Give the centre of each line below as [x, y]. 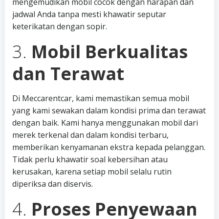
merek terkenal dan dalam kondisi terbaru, [90, 135]
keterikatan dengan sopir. [60, 26]
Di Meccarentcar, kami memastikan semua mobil [101, 98]
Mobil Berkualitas [109, 52]
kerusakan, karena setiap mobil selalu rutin [92, 172]
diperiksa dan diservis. [53, 184]
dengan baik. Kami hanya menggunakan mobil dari [105, 123]
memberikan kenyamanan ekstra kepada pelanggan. [109, 147]
